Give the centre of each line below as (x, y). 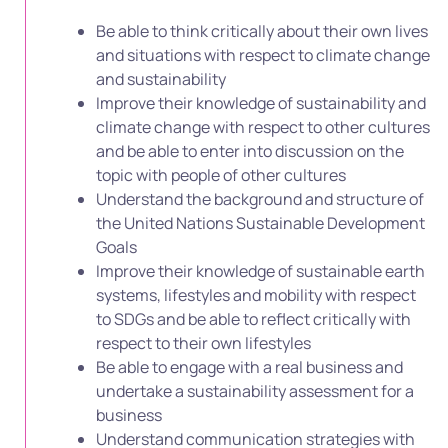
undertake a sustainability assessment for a (255, 391)
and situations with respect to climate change (263, 55)
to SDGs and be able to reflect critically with (253, 319)
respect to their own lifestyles (203, 343)
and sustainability (161, 79)
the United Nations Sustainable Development (260, 223)
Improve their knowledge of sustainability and (261, 103)
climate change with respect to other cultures (263, 127)
